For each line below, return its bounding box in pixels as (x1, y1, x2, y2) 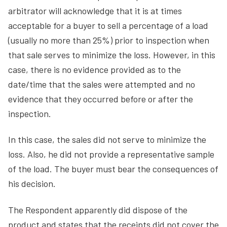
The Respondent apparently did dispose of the (8, 204, 187, 215)
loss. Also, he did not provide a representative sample (8, 148, 214, 160)
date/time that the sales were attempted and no (8, 78, 195, 90)
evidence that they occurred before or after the (8, 93, 193, 104)
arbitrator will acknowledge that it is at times (8, 5, 182, 16)
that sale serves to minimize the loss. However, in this (8, 49, 215, 60)
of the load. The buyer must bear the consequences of (8, 163, 218, 174)
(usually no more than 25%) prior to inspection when (8, 34, 209, 46)
